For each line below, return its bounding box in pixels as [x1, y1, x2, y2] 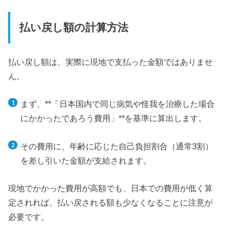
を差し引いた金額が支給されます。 [20, 155, 151, 165]
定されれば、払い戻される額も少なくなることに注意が [8, 197, 213, 207]
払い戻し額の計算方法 [19, 21, 128, 34]
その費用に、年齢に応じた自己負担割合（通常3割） [20, 141, 213, 151]
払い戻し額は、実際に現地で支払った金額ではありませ [8, 57, 213, 66]
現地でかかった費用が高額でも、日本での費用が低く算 [8, 183, 213, 193]
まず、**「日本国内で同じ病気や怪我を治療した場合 [20, 99, 215, 109]
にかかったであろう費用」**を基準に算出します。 [20, 113, 207, 123]
